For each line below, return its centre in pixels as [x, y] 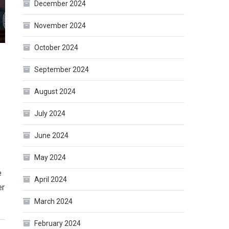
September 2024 [62, 70]
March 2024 [54, 202]
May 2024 [50, 158]
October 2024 [56, 48]
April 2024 [51, 180]
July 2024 [50, 114]
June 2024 [52, 136]
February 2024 [58, 224]
